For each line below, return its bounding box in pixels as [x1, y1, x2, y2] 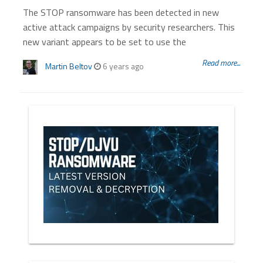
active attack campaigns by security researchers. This [23, 20, 235, 34]
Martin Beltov [45, 60, 93, 72]
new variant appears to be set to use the [23, 35, 187, 49]
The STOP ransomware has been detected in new [23, 5, 220, 19]
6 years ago [101, 60, 144, 72]
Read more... [201, 56, 240, 69]
